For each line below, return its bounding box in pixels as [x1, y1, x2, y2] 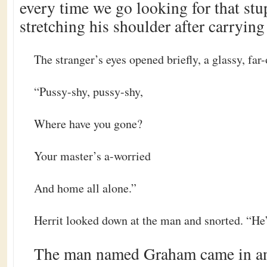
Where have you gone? [34, 116, 142, 132]
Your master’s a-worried [34, 148, 151, 164]
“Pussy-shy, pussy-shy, [34, 83, 143, 100]
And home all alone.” [34, 180, 136, 196]
